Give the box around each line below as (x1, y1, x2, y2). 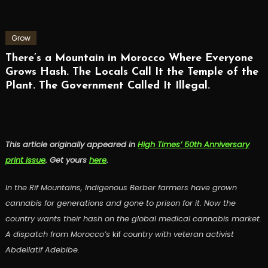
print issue (5, 154, 45, 166)
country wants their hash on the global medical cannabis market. (5, 213, 261, 225)
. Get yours (45, 154, 89, 166)
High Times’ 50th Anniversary (137, 139, 249, 151)
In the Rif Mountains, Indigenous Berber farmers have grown (5, 182, 237, 194)
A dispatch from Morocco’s (5, 229, 112, 240)
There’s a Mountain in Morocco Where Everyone (5, 53, 253, 65)
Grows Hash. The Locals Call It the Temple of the (5, 66, 258, 78)
